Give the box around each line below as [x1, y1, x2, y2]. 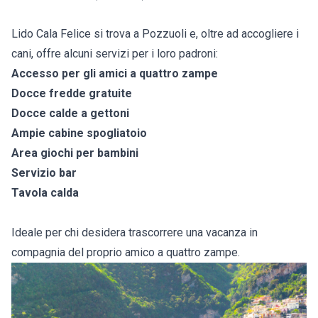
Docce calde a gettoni [11, 106, 129, 121]
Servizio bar [11, 166, 77, 180]
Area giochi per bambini [11, 146, 138, 160]
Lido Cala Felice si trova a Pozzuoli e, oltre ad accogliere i [11, 27, 299, 41]
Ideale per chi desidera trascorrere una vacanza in [11, 226, 258, 240]
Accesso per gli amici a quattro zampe [11, 67, 218, 81]
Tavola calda [11, 186, 79, 200]
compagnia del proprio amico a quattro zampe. [11, 246, 240, 260]
